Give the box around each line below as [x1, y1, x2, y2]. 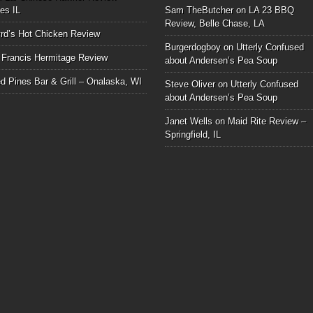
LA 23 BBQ [248, 4, 294, 15]
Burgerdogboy [164, 41, 221, 52]
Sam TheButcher [164, 4, 233, 15]
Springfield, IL [164, 129, 221, 140]
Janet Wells [164, 115, 212, 126]
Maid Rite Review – [227, 115, 306, 126]
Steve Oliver [164, 78, 215, 89]
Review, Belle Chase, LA [164, 17, 265, 29]
